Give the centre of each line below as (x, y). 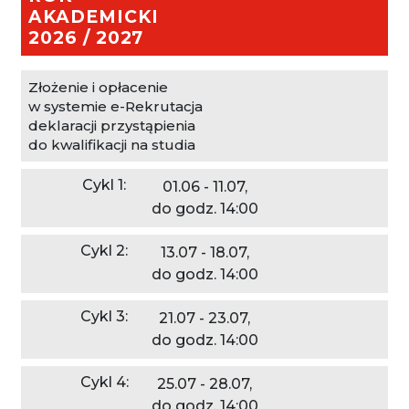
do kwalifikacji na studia (112, 145)
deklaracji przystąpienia (112, 126)
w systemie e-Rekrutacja (115, 106)
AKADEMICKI (94, 17)
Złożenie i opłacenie (98, 87)
